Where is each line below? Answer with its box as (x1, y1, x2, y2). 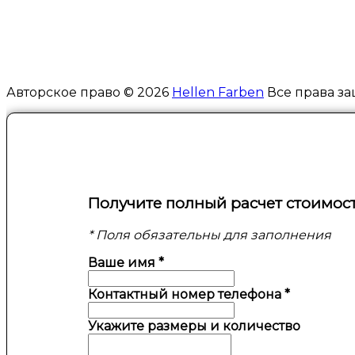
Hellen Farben (172, 84, 264, 100)
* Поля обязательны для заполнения (88, 227, 332, 242)
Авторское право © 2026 (6, 84, 172, 100)
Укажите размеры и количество (88, 318, 301, 334)
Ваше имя (88, 254, 159, 270)
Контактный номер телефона (88, 286, 285, 302)
